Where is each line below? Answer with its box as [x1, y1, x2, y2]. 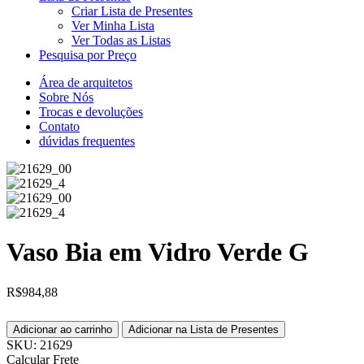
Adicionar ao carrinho [13, 323, 112, 336]
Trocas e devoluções [39, 104, 143, 119]
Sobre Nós [39, 89, 93, 104]
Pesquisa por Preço [39, 47, 136, 62]
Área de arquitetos [39, 75, 132, 89]
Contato [39, 119, 80, 133]
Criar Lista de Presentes [71, 3, 193, 18]
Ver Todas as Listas [71, 32, 171, 47]
